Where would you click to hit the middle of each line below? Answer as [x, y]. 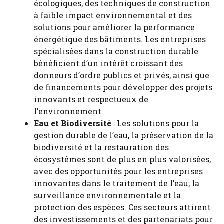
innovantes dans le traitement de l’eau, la [117, 183]
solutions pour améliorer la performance [114, 27]
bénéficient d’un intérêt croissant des [108, 63]
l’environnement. [69, 111]
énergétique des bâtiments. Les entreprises [120, 39]
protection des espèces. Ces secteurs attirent [122, 207]
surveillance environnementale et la [107, 195]
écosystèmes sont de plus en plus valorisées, [122, 159]
